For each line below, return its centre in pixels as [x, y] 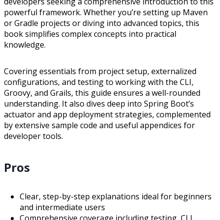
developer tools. [33, 136]
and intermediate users [62, 207]
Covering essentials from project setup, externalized [100, 71]
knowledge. [25, 45]
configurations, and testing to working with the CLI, [99, 82]
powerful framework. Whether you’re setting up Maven [106, 13]
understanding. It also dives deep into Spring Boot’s [99, 104]
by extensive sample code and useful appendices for [99, 125]
